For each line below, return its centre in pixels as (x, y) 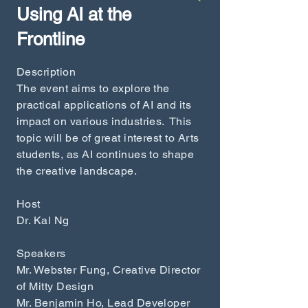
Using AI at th (69, 14)
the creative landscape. (77, 171)
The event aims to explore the (93, 88)
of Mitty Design (55, 286)
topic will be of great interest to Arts (108, 138)
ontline (59, 39)
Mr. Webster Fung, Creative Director (109, 270)
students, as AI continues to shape (106, 154)
